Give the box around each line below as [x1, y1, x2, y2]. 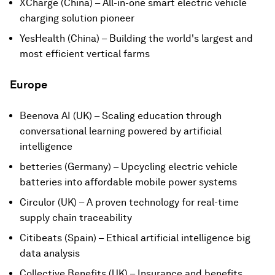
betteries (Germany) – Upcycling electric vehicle [20, 161, 238, 172]
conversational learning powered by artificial [20, 125, 222, 137]
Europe [10, 78, 47, 91]
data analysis [20, 247, 80, 259]
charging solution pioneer [20, 12, 134, 24]
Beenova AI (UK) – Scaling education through [20, 110, 222, 122]
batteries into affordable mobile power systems [20, 176, 237, 188]
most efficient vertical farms [20, 48, 150, 60]
